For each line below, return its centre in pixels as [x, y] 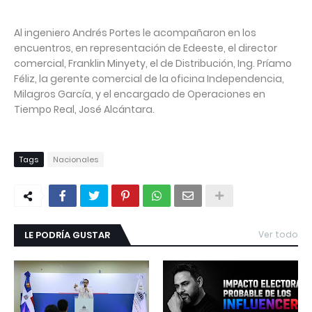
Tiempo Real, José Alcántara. [84, 110]
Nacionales [76, 160]
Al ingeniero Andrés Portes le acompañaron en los [135, 33]
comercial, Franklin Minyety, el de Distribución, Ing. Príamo [153, 64]
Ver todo [278, 235]
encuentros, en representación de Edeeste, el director [146, 48]
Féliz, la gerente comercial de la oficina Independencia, [149, 79]
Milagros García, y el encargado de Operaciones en [140, 94]
